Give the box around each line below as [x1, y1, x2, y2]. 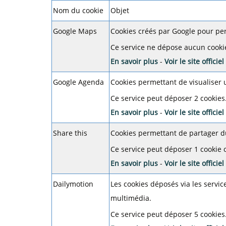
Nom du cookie [53, 6, 103, 15]
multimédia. [110, 193, 151, 203]
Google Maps [53, 26, 97, 36]
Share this [53, 128, 87, 138]
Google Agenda [53, 77, 104, 87]
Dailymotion [53, 179, 93, 189]
